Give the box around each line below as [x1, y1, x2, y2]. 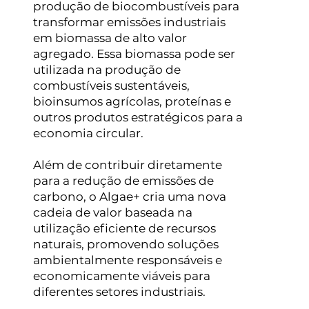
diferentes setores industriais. [32, 285, 206, 299]
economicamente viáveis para [32, 269, 210, 283]
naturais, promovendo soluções [32, 237, 219, 252]
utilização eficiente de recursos [32, 221, 216, 236]
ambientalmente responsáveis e [32, 253, 222, 268]
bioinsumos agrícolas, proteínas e [32, 94, 231, 109]
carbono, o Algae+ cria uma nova [32, 190, 226, 204]
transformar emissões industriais [32, 15, 226, 30]
